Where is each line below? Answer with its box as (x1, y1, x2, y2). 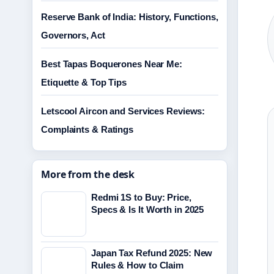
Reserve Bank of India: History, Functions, (41, 12, 218, 22)
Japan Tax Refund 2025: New (91, 248, 213, 258)
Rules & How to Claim (91, 260, 183, 270)
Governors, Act (41, 30, 105, 40)
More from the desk (41, 168, 135, 181)
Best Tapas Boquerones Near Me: (41, 59, 182, 69)
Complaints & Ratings (41, 124, 133, 135)
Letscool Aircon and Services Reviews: (41, 106, 206, 116)
